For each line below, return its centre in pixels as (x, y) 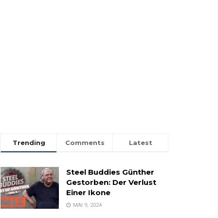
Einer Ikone (88, 193)
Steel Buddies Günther (110, 172)
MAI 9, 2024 (87, 205)
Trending (29, 143)
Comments (85, 143)
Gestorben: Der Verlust (111, 182)
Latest (140, 143)
